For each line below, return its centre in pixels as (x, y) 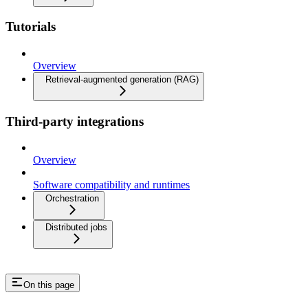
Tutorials (31, 27)
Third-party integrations (75, 121)
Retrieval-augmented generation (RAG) (122, 79)
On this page (49, 285)
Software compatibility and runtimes (111, 185)
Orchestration (72, 199)
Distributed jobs (76, 228)
